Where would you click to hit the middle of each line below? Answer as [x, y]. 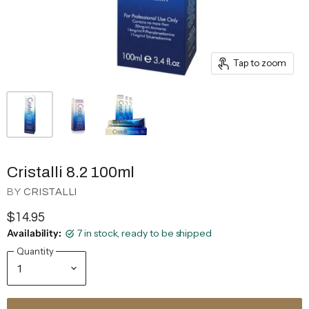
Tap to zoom [259, 63]
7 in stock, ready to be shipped [145, 233]
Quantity [35, 251]
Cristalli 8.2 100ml [71, 172]
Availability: [34, 233]
